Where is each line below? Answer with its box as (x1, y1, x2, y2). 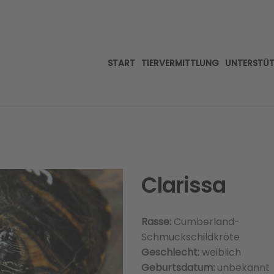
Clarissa (141, 170, 226, 200)
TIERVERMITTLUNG (141, 57, 219, 69)
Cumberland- (171, 215, 240, 229)
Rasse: (141, 215, 171, 229)
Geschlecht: (141, 245, 202, 259)
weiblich (201, 245, 241, 259)
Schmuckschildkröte (141, 230, 240, 244)
